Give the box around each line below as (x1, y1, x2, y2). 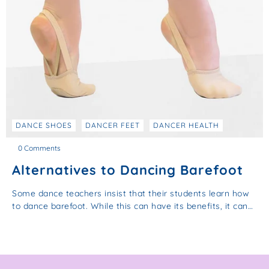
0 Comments (18, 143, 61, 153)
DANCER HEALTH (153, 120, 219, 130)
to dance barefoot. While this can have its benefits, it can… (12, 200, 253, 211)
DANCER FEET (85, 120, 140, 130)
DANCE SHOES (16, 120, 72, 130)
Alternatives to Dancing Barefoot (12, 161, 243, 178)
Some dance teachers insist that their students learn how (12, 187, 249, 199)
